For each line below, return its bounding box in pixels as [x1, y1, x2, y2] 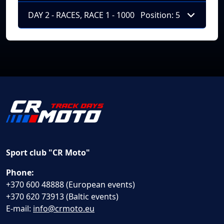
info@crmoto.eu [33, 203, 94, 214]
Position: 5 [140, 9, 180, 20]
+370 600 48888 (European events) [6, 179, 135, 190]
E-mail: [6, 203, 33, 214]
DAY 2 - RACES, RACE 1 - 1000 [28, 9, 134, 20]
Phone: [6, 167, 34, 178]
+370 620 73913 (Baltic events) [6, 191, 118, 202]
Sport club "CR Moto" [6, 147, 90, 158]
